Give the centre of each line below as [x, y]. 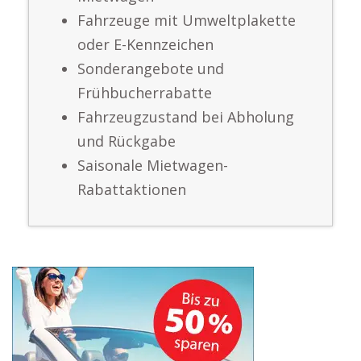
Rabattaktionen [132, 189]
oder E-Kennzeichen [145, 44]
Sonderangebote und [151, 68]
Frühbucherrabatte [145, 93]
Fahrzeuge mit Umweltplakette [187, 20]
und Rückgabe [127, 141]
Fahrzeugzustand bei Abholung [186, 117]
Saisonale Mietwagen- [153, 165]
